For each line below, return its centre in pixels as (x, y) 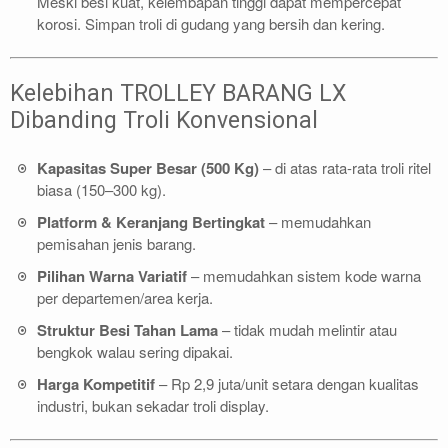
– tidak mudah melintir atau (307, 329)
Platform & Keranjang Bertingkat (151, 221)
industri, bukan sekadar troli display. (153, 405)
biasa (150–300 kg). (101, 189)
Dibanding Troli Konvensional (164, 121)
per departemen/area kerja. (125, 297)
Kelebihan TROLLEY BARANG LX (178, 94)
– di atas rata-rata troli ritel (345, 167)
